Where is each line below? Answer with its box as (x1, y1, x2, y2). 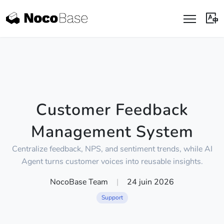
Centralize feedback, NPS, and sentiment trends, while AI (11, 143, 212, 154)
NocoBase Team (50, 176, 110, 187)
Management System (30, 121, 193, 142)
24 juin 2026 (126, 176, 174, 187)
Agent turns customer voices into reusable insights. (21, 156, 203, 167)
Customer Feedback (35, 99, 188, 120)
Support (101, 193, 123, 201)
